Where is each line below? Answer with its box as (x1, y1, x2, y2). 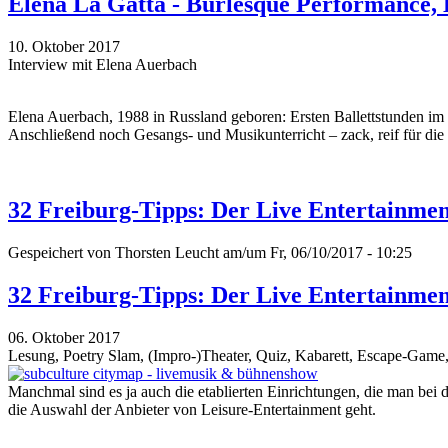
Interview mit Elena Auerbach (8, 55, 197, 73)
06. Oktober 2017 (8, 329, 120, 347)
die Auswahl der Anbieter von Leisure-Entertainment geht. (8, 401, 376, 419)
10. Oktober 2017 (8, 37, 120, 55)
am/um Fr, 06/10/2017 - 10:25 (219, 244, 412, 262)
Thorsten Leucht (115, 244, 219, 262)
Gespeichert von (8, 244, 115, 262)
